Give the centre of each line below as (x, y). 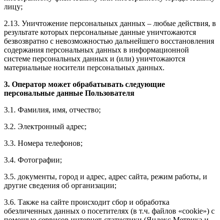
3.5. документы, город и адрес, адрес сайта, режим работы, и (106, 177)
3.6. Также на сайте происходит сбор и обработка (87, 202)
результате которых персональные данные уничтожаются (100, 32)
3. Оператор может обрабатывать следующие (84, 84)
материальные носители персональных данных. (84, 68)
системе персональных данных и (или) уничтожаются (95, 59)
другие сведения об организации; (60, 186)
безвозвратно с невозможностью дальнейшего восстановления (109, 41)
